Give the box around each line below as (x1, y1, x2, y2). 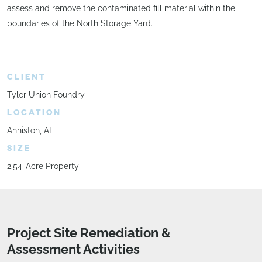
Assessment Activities (7, 241, 140, 257)
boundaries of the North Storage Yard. (7, 19, 153, 29)
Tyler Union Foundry (7, 89, 85, 99)
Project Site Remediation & (7, 225, 171, 240)
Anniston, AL (7, 125, 54, 135)
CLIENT (7, 71, 46, 82)
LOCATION (7, 107, 61, 118)
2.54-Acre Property (7, 161, 79, 171)
